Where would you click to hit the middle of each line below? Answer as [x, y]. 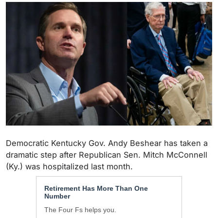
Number [57, 196]
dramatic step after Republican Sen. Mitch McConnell [107, 155]
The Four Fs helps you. [80, 210]
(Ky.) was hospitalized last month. [69, 167]
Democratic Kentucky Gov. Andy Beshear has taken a [107, 143]
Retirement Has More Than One [96, 189]
